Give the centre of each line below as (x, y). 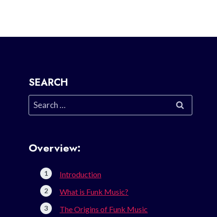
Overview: (55, 148)
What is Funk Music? (94, 192)
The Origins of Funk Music (104, 209)
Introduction (81, 174)
